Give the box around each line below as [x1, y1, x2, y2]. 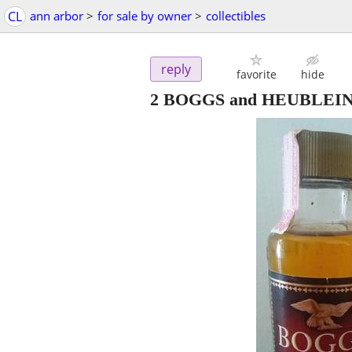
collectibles [206, 8, 266, 24]
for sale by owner [97, 8, 192, 24]
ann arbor [30, 8, 83, 24]
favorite [236, 67, 277, 82]
